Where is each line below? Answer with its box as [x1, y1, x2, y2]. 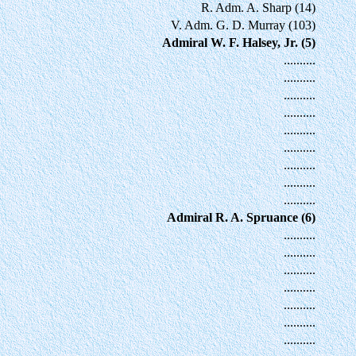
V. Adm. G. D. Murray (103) [171, 17, 315, 32]
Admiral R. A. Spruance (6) [167, 210, 315, 224]
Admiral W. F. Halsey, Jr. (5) [162, 35, 315, 49]
